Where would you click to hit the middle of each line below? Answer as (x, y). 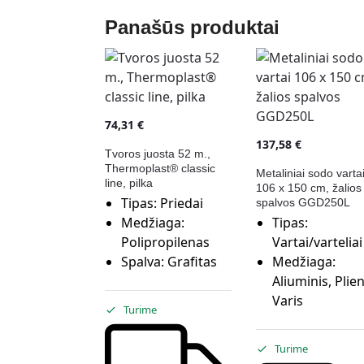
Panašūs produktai (192, 27)
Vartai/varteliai (317, 242)
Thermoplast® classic (160, 168)
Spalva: (144, 261)
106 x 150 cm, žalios (308, 187)
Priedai (181, 203)
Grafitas (192, 261)
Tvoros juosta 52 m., (157, 153)
